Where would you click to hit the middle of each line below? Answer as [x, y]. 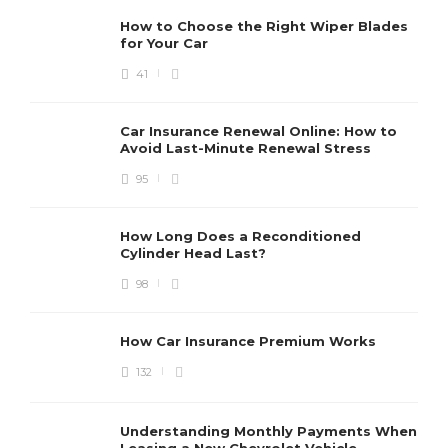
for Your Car [166, 43]
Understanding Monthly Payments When [268, 431]
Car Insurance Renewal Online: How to [258, 131]
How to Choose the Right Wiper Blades [264, 26]
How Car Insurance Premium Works [250, 341]
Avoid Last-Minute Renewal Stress [247, 148]
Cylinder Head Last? [195, 253]
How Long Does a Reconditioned [240, 236]
